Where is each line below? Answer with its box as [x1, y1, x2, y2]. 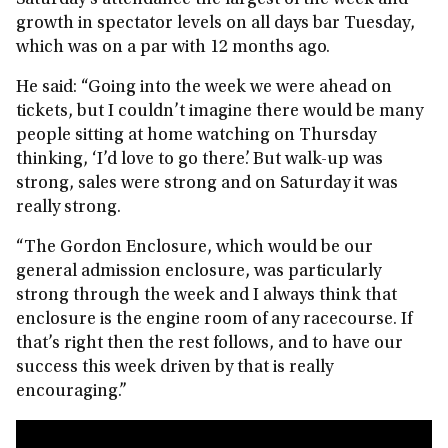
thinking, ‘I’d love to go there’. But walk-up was [16, 151, 383, 169]
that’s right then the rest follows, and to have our [16, 335, 403, 353]
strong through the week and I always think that [16, 287, 397, 305]
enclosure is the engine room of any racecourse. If [16, 311, 412, 329]
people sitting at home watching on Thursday [16, 127, 376, 145]
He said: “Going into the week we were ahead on [16, 79, 392, 97]
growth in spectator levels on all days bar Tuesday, [16, 15, 415, 33]
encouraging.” [16, 383, 127, 401]
